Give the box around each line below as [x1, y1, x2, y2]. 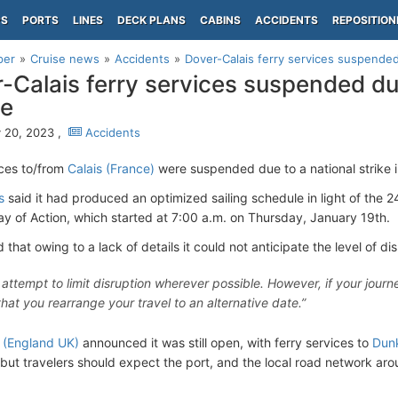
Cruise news [30, 52, 99, 66]
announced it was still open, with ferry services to [79, 335, 372, 350]
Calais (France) [68, 161, 155, 176]
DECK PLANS [117, 13, 186, 27]
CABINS [200, 13, 241, 27]
